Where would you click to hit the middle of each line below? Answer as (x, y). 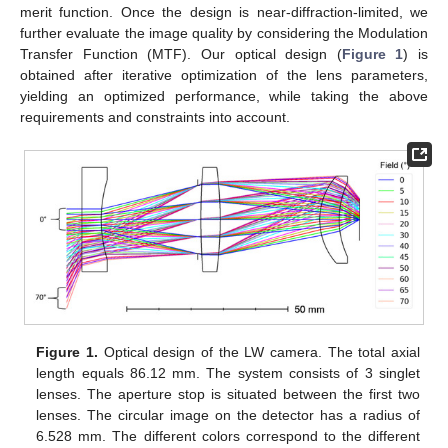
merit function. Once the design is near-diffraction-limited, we (224, 12)
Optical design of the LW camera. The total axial (258, 352)
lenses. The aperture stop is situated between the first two (228, 394)
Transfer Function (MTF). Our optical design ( (181, 54)
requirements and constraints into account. (155, 117)
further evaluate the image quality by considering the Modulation (224, 33)
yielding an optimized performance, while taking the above (224, 96)
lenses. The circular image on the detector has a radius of (228, 415)
